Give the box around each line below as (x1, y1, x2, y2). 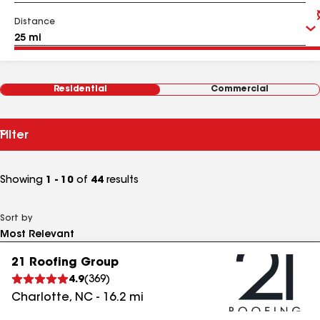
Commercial (211, 85, 269, 94)
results (104, 176, 139, 186)
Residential (54, 85, 107, 94)
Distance (14, 18, 55, 26)
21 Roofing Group (11, 257, 119, 269)
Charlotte (11, 292, 69, 304)
